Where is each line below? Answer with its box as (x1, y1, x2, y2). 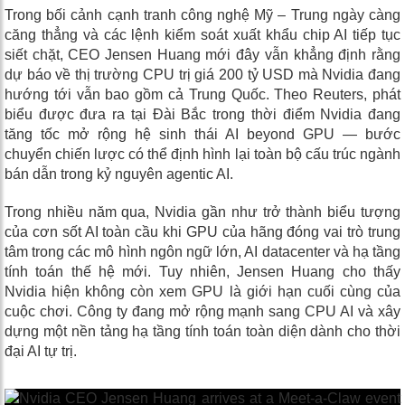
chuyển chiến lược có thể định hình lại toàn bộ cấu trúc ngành (5, 146, 400, 163)
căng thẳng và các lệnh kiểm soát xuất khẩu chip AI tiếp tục (5, 27, 400, 43)
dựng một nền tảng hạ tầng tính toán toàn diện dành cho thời (5, 324, 400, 340)
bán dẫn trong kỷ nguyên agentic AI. (5, 166, 237, 183)
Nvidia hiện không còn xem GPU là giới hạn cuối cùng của (5, 284, 400, 300)
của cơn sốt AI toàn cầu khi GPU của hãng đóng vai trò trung (5, 224, 400, 240)
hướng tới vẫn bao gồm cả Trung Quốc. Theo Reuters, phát (5, 87, 400, 103)
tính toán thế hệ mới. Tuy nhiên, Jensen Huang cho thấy (5, 264, 400, 280)
